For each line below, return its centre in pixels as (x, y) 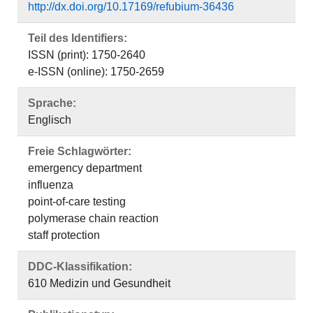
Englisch (50, 120)
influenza (51, 185)
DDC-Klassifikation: (80, 267)
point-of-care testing (77, 202)
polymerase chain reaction (93, 218)
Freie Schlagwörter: (80, 151)
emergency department (85, 168)
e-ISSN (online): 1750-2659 (96, 72)
